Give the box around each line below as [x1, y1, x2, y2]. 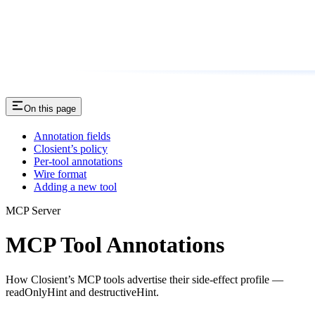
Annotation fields [34, 130, 110, 142]
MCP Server [6, 205, 60, 217]
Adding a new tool [34, 181, 117, 193]
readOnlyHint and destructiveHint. [6, 285, 159, 298]
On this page [24, 103, 76, 115]
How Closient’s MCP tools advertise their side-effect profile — [6, 273, 283, 285]
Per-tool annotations [34, 155, 122, 167]
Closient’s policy [34, 143, 108, 155]
